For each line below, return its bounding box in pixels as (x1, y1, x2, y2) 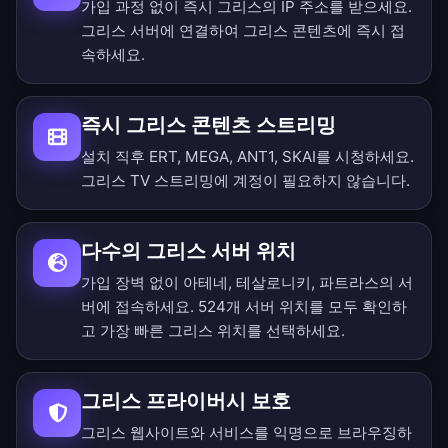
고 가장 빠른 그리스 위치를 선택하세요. (81, 321, 345, 341)
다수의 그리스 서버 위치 (81, 239, 296, 264)
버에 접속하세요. (81, 297, 198, 317)
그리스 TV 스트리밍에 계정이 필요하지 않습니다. (81, 171, 410, 191)
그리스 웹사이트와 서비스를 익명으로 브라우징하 (81, 423, 412, 443)
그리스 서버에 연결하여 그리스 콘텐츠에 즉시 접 (81, 21, 405, 41)
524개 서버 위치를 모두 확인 (198, 297, 392, 317)
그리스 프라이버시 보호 (81, 389, 291, 414)
